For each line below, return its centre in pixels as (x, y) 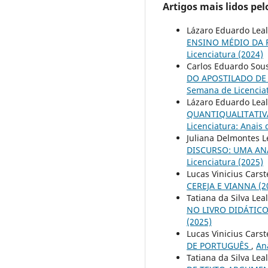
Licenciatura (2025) (225, 162)
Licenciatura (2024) (225, 54)
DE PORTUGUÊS (219, 245)
